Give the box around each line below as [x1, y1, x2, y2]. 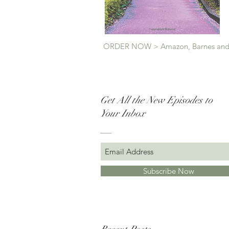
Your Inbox [100, 107, 146, 120]
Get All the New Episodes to [100, 94, 213, 106]
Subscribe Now [143, 166, 194, 176]
